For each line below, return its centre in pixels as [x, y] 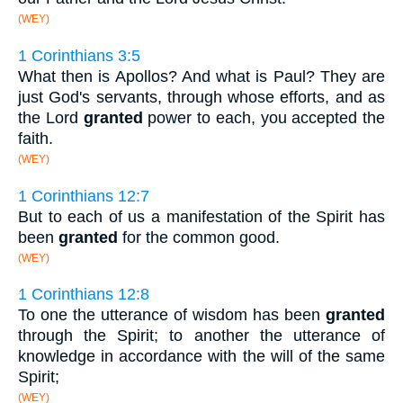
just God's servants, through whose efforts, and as [201, 98]
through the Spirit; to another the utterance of [201, 336]
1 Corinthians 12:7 [84, 196]
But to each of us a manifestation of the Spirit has [201, 216]
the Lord [51, 118]
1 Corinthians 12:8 [84, 295]
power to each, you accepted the [264, 118]
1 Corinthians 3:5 [79, 56]
